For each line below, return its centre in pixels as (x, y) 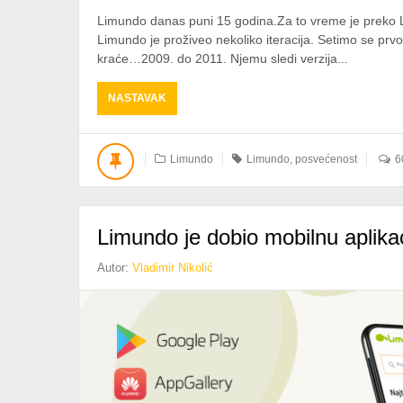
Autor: (115, 267)
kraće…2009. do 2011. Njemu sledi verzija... (223, 58)
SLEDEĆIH (193, 131)
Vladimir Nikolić (173, 267)
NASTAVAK (137, 98)
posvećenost (326, 159)
